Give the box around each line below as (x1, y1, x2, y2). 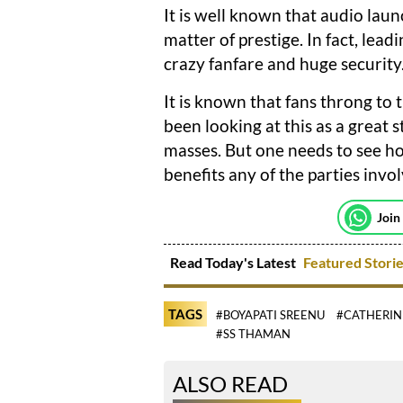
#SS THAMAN (216, 327, 291, 342)
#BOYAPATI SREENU (216, 308, 325, 323)
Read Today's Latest (170, 254, 299, 272)
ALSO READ (173, 371, 288, 398)
